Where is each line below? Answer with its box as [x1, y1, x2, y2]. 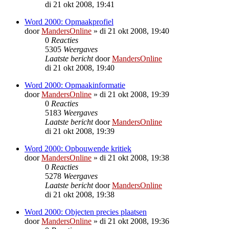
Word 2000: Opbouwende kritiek [25, 144, 131, 153]
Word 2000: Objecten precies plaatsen [25, 207, 147, 216]
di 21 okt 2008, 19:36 [100, 216, 169, 225]
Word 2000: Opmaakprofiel [25, 17, 113, 26]
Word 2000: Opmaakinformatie [25, 80, 125, 89]
